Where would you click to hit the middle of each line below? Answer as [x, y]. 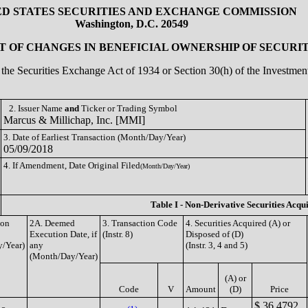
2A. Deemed [52, 223]
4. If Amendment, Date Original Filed [72, 165]
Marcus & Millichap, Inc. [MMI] [74, 120]
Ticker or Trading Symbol [128, 108]
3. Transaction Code [140, 223]
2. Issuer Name [37, 108]
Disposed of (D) [214, 234]
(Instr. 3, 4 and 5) [217, 245]
